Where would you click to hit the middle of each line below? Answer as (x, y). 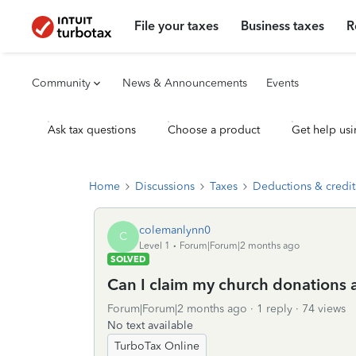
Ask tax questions (92, 130)
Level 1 (155, 245)
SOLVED (128, 259)
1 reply (275, 309)
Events (282, 83)
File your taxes (177, 26)
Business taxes (283, 26)
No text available (150, 325)
